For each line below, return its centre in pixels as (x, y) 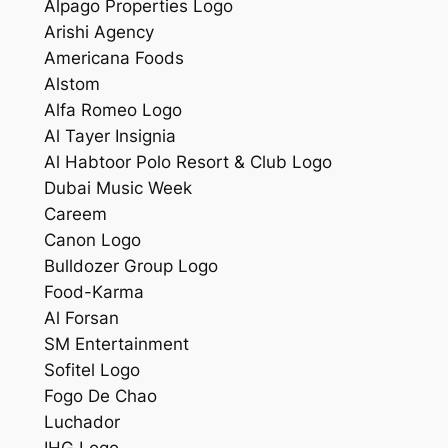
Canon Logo (92, 239)
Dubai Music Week (117, 187)
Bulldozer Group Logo (130, 265)
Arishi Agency (98, 31)
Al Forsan (81, 317)
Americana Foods (113, 57)
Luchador (81, 421)
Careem (75, 213)
